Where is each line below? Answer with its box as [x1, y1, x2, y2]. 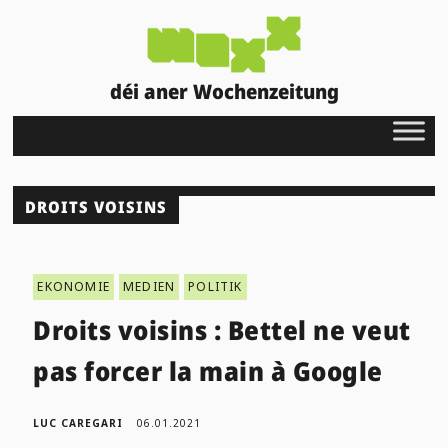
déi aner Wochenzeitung [109, 77, 339, 105]
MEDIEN [123, 277, 176, 295]
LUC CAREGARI [33, 415, 124, 430]
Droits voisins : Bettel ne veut [33, 311, 411, 348]
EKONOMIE [37, 277, 111, 295]
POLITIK [188, 277, 243, 295]
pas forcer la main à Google [33, 352, 383, 389]
